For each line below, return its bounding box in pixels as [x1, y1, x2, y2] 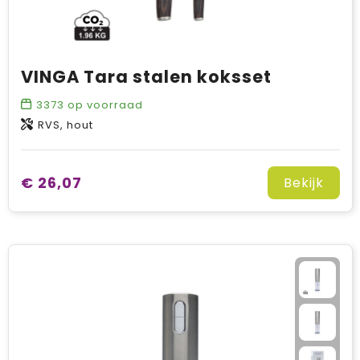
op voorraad [63, 97, 143, 112]
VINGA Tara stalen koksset [20, 65, 272, 88]
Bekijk [283, 174, 324, 192]
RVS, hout [37, 117, 93, 133]
